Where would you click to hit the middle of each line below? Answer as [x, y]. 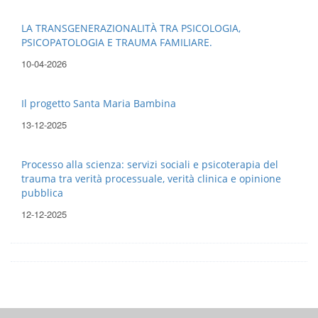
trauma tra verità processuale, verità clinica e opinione [151, 179]
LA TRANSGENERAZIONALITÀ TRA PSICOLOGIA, [131, 28]
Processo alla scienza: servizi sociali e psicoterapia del [150, 165]
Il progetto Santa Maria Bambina [99, 104]
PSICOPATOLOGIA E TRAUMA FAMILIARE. [117, 43]
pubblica [42, 193]
